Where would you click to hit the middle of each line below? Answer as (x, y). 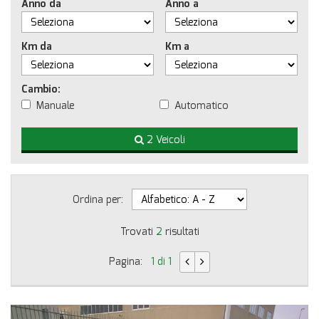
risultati (181, 232)
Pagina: (130, 262)
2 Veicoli (164, 140)
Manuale (55, 106)
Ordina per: (98, 200)
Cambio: (41, 89)
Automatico (202, 106)
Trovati (138, 232)
